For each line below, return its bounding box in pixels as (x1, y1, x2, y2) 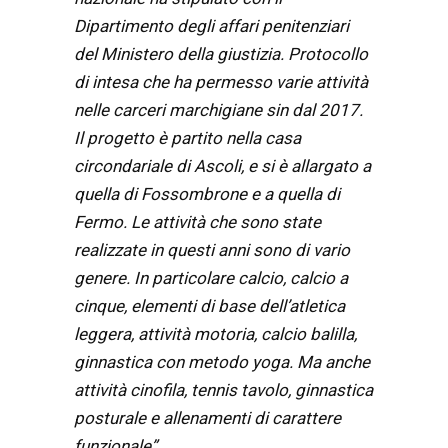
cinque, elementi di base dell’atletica (74, 296, 345, 317)
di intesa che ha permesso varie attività (74, 72, 368, 93)
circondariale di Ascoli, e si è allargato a (74, 156, 371, 177)
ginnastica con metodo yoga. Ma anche (74, 352, 370, 373)
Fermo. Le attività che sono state (74, 212, 321, 233)
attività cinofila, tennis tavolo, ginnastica (74, 380, 373, 401)
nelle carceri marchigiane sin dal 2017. (74, 100, 363, 121)
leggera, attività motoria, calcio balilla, (74, 324, 357, 345)
